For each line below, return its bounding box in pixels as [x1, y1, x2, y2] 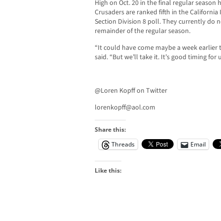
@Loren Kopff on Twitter [95, 86, 167, 96]
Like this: [95, 166, 121, 175]
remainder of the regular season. [95, 26, 190, 37]
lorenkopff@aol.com [95, 103, 155, 113]
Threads [111, 140, 135, 149]
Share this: [95, 125, 126, 134]
